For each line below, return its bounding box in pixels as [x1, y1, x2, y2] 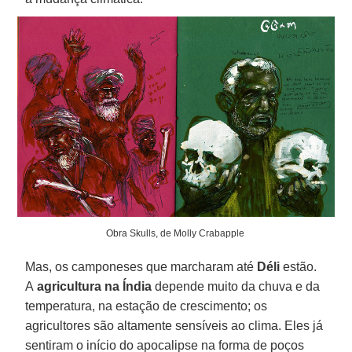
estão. [280, 259, 317, 273]
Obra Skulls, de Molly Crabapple [105, 227, 247, 239]
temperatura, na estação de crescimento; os [25, 299, 268, 313]
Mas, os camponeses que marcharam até [25, 259, 258, 273]
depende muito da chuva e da [152, 279, 321, 293]
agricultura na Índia [34, 279, 152, 293]
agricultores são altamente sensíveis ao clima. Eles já [25, 318, 324, 332]
